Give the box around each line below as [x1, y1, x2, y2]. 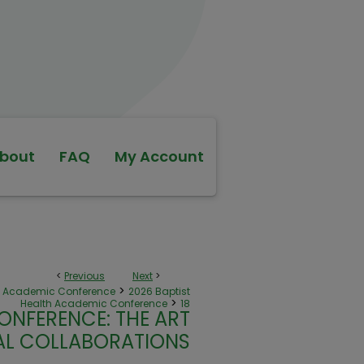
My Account [115, 146, 204, 167]
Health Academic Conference [20, 297, 167, 310]
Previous [64, 269, 105, 283]
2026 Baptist [128, 284, 190, 298]
